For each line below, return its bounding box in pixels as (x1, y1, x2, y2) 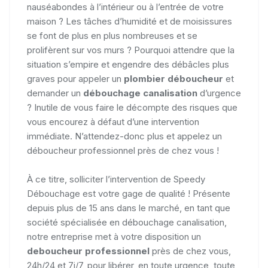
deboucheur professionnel (27, 245, 150, 257)
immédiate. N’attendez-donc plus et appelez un (27, 130, 222, 142)
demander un (27, 87, 83, 99)
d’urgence (200, 87, 241, 99)
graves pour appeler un (27, 72, 124, 84)
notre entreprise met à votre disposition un (27, 230, 201, 242)
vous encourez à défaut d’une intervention (27, 115, 199, 127)
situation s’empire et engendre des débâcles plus (27, 58, 229, 70)
